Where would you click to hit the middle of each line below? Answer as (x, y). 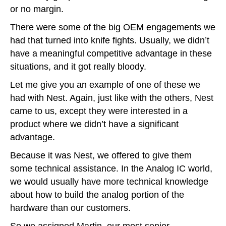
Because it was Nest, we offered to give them (101, 156)
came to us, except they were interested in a (99, 111)
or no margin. (37, 9)
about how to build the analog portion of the (97, 195)
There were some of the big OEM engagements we (113, 27)
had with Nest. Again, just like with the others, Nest (112, 98)
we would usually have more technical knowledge (109, 182)
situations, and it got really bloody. (78, 67)
